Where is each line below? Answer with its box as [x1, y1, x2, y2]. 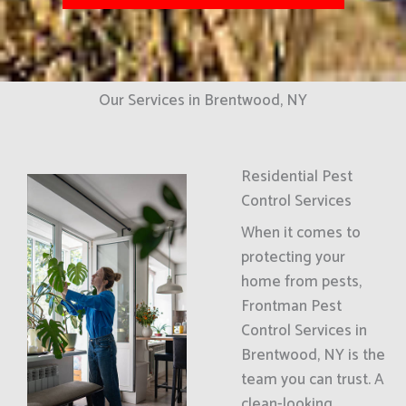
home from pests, [240, 269, 362, 295]
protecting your [240, 245, 345, 270]
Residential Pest [240, 164, 353, 189]
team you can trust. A [240, 367, 384, 392]
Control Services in [240, 318, 367, 343]
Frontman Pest [240, 294, 342, 319]
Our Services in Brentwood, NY [99, 88, 307, 113]
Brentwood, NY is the [240, 343, 385, 368]
